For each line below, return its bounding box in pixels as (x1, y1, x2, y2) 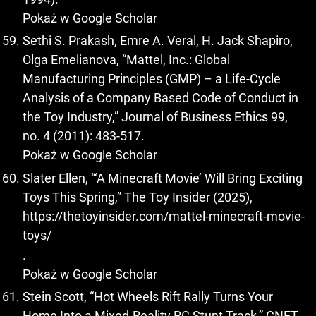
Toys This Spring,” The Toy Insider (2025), (23, 189, 253, 205)
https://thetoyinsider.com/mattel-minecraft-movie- (23, 208, 305, 224)
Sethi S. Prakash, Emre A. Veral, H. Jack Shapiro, (23, 33, 293, 49)
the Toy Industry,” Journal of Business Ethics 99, (23, 109, 288, 125)
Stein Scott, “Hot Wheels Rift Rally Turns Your (23, 289, 273, 305)
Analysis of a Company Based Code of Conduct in (23, 90, 298, 106)
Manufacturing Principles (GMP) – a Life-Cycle (23, 71, 281, 87)
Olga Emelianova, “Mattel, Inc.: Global (23, 52, 230, 68)
